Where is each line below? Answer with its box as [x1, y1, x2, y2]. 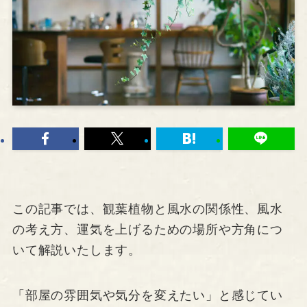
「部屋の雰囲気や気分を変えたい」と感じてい [12, 288, 283, 303]
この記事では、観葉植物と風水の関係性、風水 [12, 202, 283, 217]
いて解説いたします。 [12, 243, 141, 258]
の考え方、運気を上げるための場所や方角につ [12, 223, 283, 237]
